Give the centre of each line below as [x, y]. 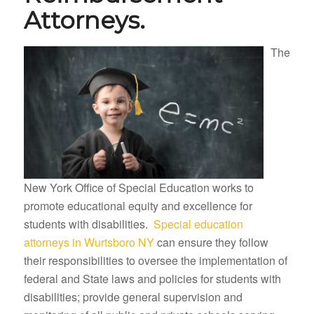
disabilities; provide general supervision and [133, 297]
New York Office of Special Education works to [138, 188]
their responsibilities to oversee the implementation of [155, 261]
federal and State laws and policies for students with [152, 279]
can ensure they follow [211, 243]
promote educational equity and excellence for [138, 206]
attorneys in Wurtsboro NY [89, 243]
